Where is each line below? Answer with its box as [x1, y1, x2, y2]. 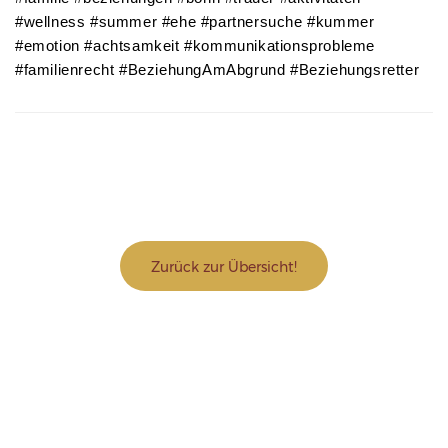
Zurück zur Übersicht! [151, 258, 297, 277]
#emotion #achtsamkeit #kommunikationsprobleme [15, 38, 376, 55]
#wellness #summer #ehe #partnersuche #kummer [15, 14, 375, 31]
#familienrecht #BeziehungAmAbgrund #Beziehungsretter [15, 62, 420, 79]
